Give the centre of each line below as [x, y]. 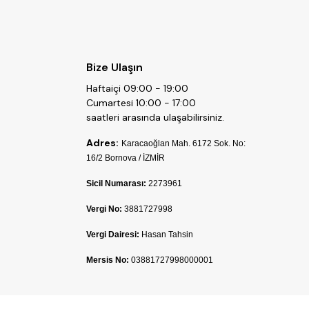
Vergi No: [104, 209]
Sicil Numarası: [116, 184]
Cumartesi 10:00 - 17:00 [141, 103]
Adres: [102, 143]
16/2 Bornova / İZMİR [125, 158]
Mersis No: [107, 260]
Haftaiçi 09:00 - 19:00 [137, 89]
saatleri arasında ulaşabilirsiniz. [155, 118]
